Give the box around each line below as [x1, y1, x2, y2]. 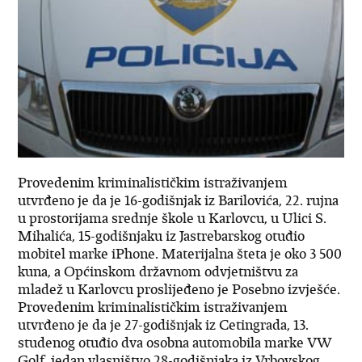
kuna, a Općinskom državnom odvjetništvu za [18, 263, 299, 281]
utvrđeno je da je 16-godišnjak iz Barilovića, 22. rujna [18, 192, 339, 210]
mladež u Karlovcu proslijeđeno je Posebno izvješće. [18, 280, 341, 299]
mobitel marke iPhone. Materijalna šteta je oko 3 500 [18, 245, 343, 263]
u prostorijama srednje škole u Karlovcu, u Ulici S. [18, 209, 327, 228]
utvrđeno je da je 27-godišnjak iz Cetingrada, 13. [18, 316, 309, 335]
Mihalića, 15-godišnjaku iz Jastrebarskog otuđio [18, 227, 305, 246]
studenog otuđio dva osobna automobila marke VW [18, 334, 333, 352]
